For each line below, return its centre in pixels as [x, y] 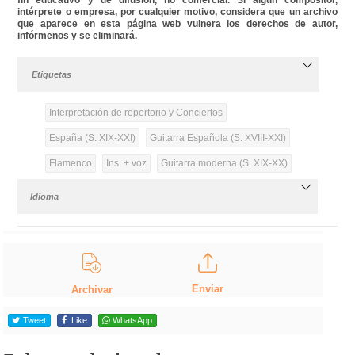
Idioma [45, 196]
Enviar [207, 288]
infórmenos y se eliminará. [78, 35]
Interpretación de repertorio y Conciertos [136, 112]
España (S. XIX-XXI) [92, 137]
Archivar [92, 290]
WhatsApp [132, 321]
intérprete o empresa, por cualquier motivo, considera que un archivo [177, 11]
